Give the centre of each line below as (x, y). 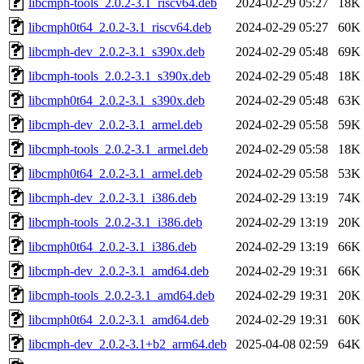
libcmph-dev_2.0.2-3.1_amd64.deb (119, 271)
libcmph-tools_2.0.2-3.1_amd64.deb (121, 295)
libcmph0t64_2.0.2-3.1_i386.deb (113, 246)
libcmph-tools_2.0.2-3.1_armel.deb (118, 149)
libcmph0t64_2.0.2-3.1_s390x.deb (117, 100)
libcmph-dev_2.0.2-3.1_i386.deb (113, 197)
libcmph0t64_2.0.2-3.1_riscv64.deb (120, 27)
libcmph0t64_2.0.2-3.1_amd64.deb (119, 319)
